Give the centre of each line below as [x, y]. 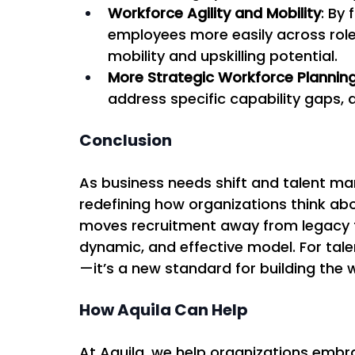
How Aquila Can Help [164, 309]
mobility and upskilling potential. [225, 55]
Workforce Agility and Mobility [214, 13]
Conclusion [126, 140]
